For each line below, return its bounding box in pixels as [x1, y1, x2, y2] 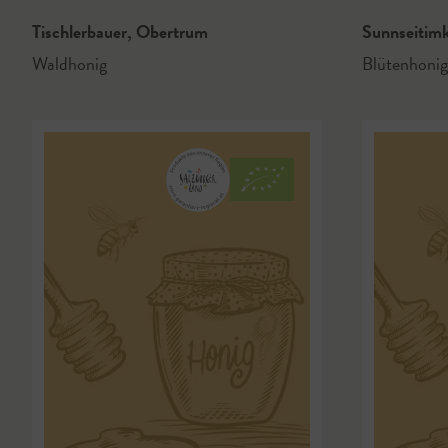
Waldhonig [32, 49, 107, 77]
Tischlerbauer [32, 17, 131, 45]
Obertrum [132, 17, 208, 45]
